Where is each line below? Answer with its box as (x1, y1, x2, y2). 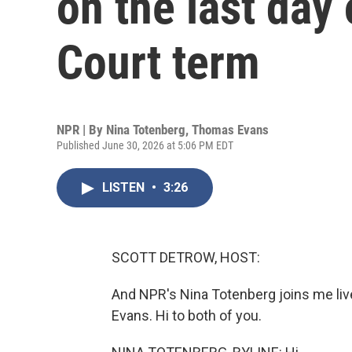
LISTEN (102, 180, 148, 195)
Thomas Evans (192, 122, 269, 137)
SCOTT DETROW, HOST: (112, 249, 260, 266)
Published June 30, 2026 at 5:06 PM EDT (57, 139, 233, 152)
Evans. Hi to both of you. (112, 307, 262, 324)
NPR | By (57, 122, 106, 137)
